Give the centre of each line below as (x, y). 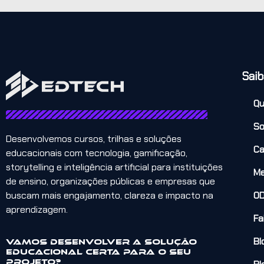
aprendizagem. (37, 209)
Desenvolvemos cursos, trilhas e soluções (94, 138)
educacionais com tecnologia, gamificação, (97, 153)
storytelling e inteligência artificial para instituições (114, 167)
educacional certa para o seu (98, 252)
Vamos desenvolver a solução (101, 242)
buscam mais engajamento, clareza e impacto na (110, 195)
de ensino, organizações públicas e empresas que (110, 181)
